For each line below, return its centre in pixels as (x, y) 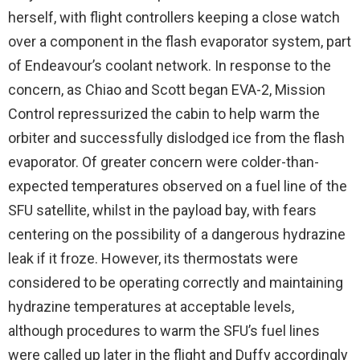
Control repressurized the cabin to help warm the (164, 114)
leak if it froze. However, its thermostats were (153, 258)
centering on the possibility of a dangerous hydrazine (177, 234)
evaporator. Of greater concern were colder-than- (164, 162)
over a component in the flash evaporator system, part (180, 41)
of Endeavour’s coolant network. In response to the (170, 65)
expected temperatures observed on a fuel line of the (178, 186)
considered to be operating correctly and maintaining (176, 282)
